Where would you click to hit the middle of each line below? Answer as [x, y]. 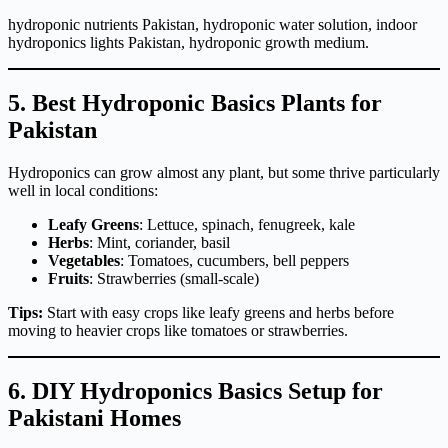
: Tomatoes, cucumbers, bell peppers [234, 260]
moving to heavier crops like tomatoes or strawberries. [178, 330]
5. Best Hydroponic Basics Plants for [195, 102]
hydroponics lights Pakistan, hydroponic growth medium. [188, 42]
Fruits [68, 278]
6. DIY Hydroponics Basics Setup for [195, 390]
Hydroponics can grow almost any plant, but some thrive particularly [224, 172]
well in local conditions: [83, 190]
